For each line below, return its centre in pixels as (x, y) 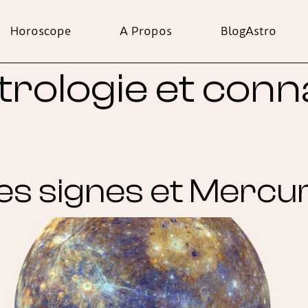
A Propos (146, 31)
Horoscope (41, 31)
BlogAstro (249, 31)
